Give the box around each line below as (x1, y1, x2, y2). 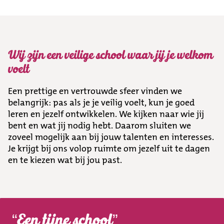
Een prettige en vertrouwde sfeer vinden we (8, 85, 182, 97)
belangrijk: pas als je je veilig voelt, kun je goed (8, 96, 194, 109)
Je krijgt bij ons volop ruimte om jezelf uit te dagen (8, 142, 210, 155)
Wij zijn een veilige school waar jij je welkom (8, 47, 213, 62)
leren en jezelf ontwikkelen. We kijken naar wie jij (8, 108, 204, 120)
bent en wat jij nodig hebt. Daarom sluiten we (8, 119, 191, 132)
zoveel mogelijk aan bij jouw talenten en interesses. (8, 131, 214, 143)
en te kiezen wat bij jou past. (8, 154, 122, 166)
